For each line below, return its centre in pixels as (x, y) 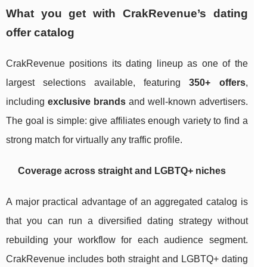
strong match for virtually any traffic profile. (94, 140)
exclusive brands (86, 102)
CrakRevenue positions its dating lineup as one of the (127, 64)
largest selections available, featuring (98, 83)
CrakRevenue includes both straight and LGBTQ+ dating (127, 259)
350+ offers (217, 83)
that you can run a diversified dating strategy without (127, 221)
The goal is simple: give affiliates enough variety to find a (127, 121)
